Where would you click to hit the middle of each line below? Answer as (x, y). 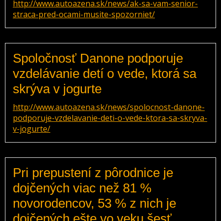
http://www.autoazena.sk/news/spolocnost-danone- (109, 107)
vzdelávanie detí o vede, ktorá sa (105, 74)
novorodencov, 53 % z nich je (94, 203)
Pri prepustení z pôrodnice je (93, 173)
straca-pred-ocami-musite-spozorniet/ (84, 14)
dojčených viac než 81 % (82, 188)
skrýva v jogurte (57, 89)
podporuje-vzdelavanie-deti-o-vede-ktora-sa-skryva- (110, 118)
